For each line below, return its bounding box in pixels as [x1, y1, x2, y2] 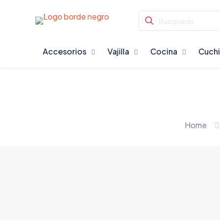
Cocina [150, 46, 178, 56]
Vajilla [108, 46, 130, 56]
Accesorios [43, 46, 87, 56]
